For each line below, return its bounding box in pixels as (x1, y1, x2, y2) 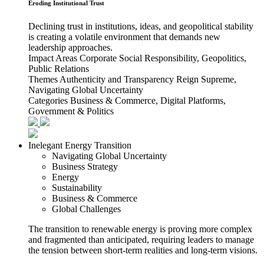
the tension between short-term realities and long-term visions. (28, 245, 258, 255)
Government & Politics (28, 105, 114, 116)
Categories (28, 95, 68, 105)
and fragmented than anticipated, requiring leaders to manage (28, 234, 254, 245)
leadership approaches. (28, 42, 113, 52)
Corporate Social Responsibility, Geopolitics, (80, 52, 246, 63)
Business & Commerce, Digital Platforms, (70, 95, 226, 105)
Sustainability (52, 182, 102, 193)
